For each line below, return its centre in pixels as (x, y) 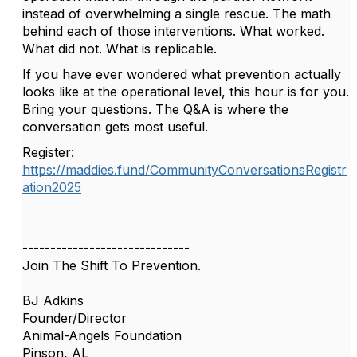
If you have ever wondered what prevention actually (182, 74)
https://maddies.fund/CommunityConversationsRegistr (184, 170)
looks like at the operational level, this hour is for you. (186, 92)
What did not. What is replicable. (120, 49)
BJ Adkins (53, 300)
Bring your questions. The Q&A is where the (155, 109)
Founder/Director (75, 318)
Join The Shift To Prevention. (112, 265)
